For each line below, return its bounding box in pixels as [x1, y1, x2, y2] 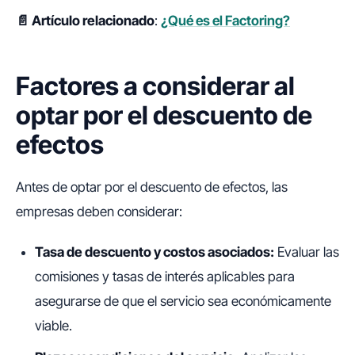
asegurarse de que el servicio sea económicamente [35, 293, 331, 310]
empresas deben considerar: [16, 204, 182, 220]
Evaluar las [274, 244, 339, 261]
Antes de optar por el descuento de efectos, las [16, 179, 288, 196]
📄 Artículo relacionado [16, 13, 155, 29]
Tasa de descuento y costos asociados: [35, 244, 274, 261]
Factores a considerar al [16, 71, 295, 102]
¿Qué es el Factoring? [161, 13, 290, 29]
